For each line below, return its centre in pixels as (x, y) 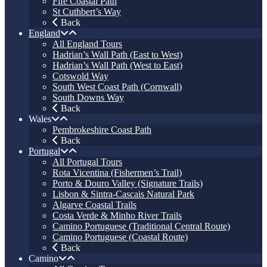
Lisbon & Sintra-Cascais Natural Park (123, 194)
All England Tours (87, 44)
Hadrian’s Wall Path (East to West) (117, 54)
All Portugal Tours (87, 162)
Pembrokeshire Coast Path (102, 129)
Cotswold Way (80, 76)
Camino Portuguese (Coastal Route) (120, 237)
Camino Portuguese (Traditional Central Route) (141, 226)
